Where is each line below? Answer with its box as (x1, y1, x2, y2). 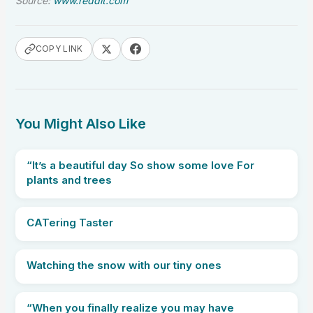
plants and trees (26, 173, 112, 187)
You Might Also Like (15, 115, 146, 132)
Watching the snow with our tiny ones (26, 259, 221, 272)
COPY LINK (35, 43, 83, 54)
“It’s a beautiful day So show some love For (26, 159, 254, 172)
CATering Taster (26, 216, 113, 229)
